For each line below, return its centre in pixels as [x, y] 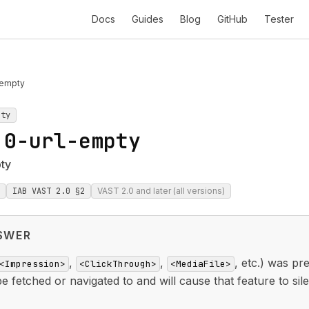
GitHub [232, 19]
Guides [148, 19]
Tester [279, 19]
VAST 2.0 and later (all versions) [161, 191]
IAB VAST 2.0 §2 [49, 191]
